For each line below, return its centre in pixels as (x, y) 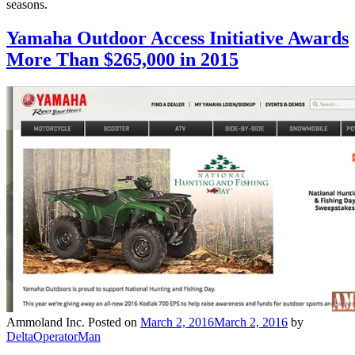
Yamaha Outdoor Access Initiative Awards (177, 38)
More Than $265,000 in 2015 (122, 59)
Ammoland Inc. (46, 322)
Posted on (114, 322)
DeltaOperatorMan (53, 336)
